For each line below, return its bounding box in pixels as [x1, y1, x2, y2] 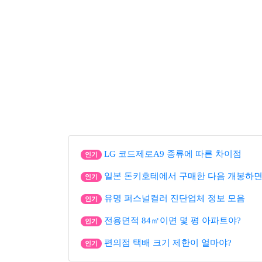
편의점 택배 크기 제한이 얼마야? [104, 238, 232, 247]
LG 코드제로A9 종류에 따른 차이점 [104, 149, 242, 158]
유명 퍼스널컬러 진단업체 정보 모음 [104, 194, 245, 203]
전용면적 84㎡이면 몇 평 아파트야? [104, 216, 241, 225]
